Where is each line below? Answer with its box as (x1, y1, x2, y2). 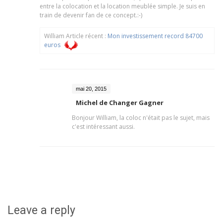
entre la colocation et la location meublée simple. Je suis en (40, 1, 205, 10)
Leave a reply (7, 204, 75, 218)
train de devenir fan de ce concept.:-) (40, 10, 142, 19)
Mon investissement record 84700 (108, 31, 203, 40)
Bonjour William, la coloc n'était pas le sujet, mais (72, 113, 210, 122)
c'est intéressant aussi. (72, 122, 135, 131)
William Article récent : (44, 31, 108, 40)
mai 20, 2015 (76, 86, 107, 92)
